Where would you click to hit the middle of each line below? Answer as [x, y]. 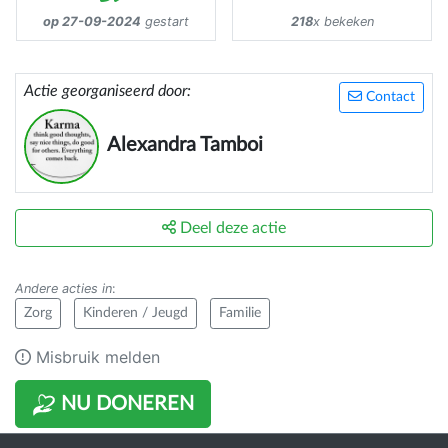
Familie [240, 312]
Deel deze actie [231, 227]
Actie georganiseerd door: [107, 90]
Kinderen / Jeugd [135, 312]
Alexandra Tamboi [185, 144]
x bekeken [343, 21]
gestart [165, 21]
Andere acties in [63, 288]
